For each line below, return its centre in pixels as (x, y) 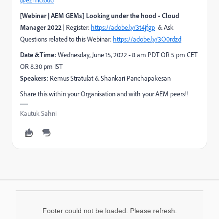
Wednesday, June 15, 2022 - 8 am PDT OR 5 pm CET (127, 55)
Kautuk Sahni (38, 113)
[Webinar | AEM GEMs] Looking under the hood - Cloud (100, 15)
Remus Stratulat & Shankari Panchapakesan (109, 78)
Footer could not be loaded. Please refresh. (109, 211)
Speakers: (34, 78)
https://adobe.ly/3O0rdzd (147, 39)
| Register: (76, 27)
